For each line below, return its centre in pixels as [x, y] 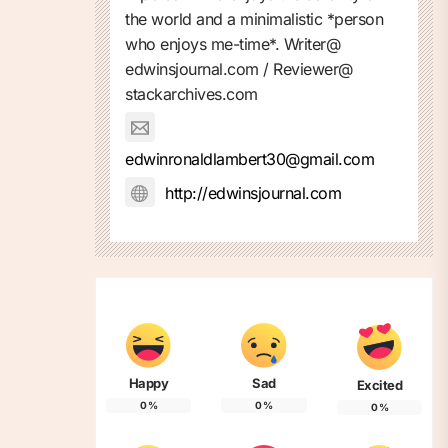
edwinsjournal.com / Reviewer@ [239, 68]
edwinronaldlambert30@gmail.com [249, 158]
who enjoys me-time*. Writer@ [232, 43]
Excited [379, 384]
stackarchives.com [191, 93]
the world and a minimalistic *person [254, 18]
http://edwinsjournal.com [253, 192]
